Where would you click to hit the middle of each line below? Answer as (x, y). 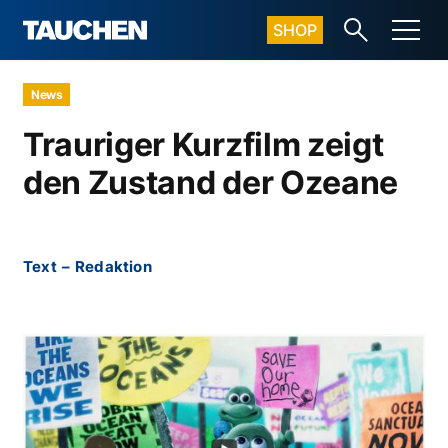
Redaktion (113, 266)
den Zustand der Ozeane (210, 182)
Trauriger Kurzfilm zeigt (203, 144)
